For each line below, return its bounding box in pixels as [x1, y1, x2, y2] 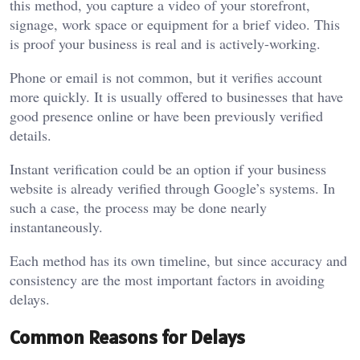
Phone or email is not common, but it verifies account [10, 67, 322, 88]
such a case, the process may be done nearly [10, 198, 267, 218]
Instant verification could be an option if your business [10, 159, 326, 179]
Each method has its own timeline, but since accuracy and [10, 251, 347, 271]
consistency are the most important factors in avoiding [10, 270, 325, 290]
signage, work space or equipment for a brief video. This [10, 14, 340, 35]
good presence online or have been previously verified [10, 106, 323, 126]
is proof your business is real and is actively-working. [10, 34, 321, 54]
